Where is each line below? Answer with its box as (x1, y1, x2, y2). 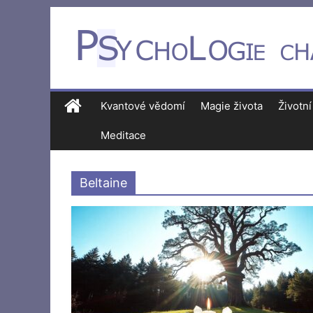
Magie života (201, 99, 263, 112)
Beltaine (80, 175, 127, 190)
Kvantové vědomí (101, 99, 185, 112)
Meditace (101, 129, 146, 142)
